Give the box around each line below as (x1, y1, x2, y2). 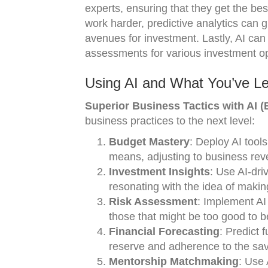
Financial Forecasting (109, 226, 220, 237)
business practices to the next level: (85, 115, 255, 127)
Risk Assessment (109, 196, 197, 208)
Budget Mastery (109, 136, 190, 148)
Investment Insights (109, 166, 210, 178)
